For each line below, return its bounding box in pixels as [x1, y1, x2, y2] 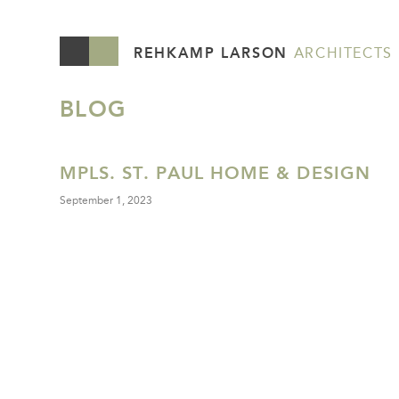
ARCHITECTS [293, 45, 393, 62]
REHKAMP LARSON [134, 45, 294, 62]
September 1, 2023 [60, 194, 153, 208]
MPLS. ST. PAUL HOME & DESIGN [60, 162, 370, 184]
